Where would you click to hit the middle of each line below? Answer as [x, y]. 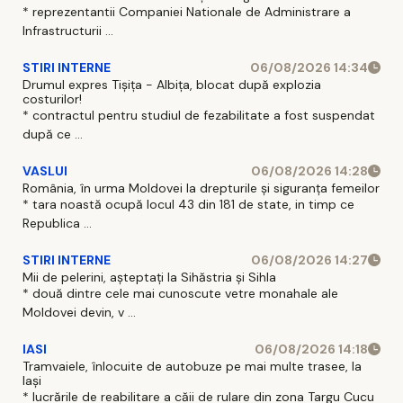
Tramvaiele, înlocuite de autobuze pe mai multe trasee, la [192, 366]
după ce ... [53, 134]
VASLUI [45, 170]
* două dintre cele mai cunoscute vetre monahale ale [180, 293]
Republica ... [57, 223]
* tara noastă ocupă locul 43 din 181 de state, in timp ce [188, 204]
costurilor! [52, 99]
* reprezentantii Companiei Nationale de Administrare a [187, 11]
